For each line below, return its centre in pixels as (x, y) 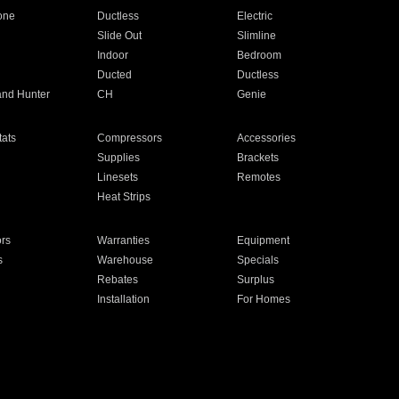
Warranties (123, 240)
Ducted (114, 75)
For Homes (264, 299)
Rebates (117, 280)
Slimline (257, 36)
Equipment (264, 240)
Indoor (112, 55)
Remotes (259, 177)
